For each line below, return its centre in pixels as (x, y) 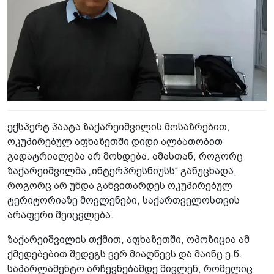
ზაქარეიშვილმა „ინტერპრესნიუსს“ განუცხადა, (122, 171)
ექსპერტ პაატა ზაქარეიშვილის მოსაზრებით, (119, 127)
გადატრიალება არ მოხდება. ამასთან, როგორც (125, 156)
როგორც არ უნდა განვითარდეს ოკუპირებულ (120, 185)
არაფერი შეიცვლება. (61, 215)
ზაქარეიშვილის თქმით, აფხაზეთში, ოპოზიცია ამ (128, 239)
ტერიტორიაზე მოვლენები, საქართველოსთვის (124, 200)
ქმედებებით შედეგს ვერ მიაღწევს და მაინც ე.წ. (125, 254)
